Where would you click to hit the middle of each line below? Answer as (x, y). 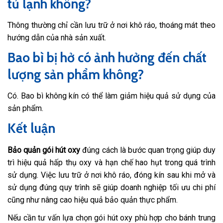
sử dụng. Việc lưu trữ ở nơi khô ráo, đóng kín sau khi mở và (111, 175)
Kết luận (31, 129)
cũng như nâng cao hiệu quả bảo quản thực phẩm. (93, 200)
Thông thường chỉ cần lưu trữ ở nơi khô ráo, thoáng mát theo (111, 25)
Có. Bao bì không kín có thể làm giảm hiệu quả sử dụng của (111, 96)
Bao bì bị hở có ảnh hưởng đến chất (107, 57)
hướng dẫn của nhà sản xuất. (57, 37)
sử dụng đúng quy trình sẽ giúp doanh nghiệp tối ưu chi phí (111, 187)
